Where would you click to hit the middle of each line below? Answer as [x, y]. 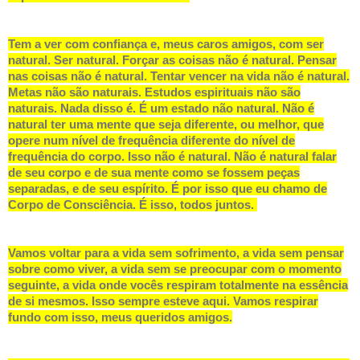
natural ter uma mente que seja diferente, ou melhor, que [166, 125]
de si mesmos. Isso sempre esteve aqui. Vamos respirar [163, 301]
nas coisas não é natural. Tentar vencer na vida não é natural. [179, 76]
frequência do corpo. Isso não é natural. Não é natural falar [172, 157]
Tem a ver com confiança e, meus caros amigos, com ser [166, 44]
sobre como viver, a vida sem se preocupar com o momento [175, 269]
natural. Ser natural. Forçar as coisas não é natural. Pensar [172, 60]
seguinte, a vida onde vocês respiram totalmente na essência [178, 285]
